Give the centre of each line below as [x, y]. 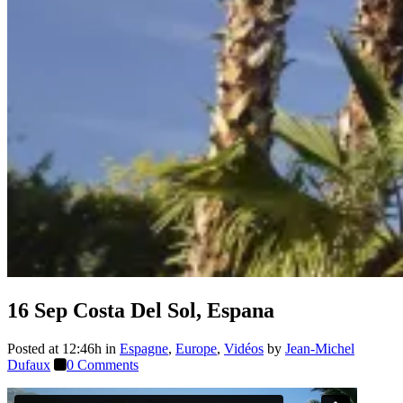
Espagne [144, 348]
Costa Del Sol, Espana [171, 310]
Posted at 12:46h [54, 348]
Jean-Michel [320, 348]
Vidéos [244, 348]
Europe [196, 348]
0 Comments [103, 364]
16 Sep [37, 310]
